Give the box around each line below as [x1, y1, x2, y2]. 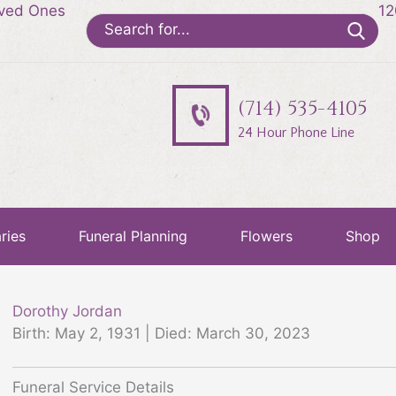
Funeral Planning [78, 226, 187, 245]
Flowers [240, 226, 293, 245]
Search [84, 14, 134, 32]
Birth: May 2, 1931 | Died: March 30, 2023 [12, 324, 310, 342]
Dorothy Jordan [12, 301, 122, 320]
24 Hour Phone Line [237, 124, 354, 141]
